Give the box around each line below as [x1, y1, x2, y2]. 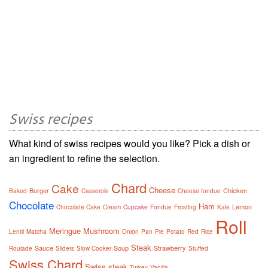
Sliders [56, 243, 74, 252]
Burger [29, 185, 49, 195]
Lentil [9, 227, 24, 236]
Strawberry [154, 242, 186, 252]
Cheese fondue [178, 186, 221, 195]
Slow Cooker [77, 243, 111, 252]
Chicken [223, 185, 247, 195]
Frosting [174, 202, 196, 211]
